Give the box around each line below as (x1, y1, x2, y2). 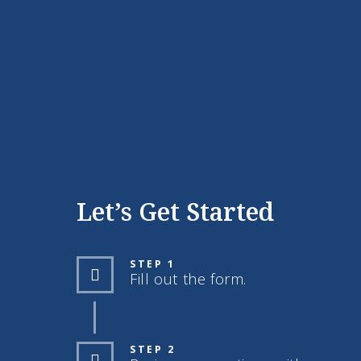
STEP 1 (130, 257, 176, 272)
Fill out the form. (130, 269, 247, 289)
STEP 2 (130, 342, 176, 357)
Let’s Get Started (77, 195, 275, 229)
